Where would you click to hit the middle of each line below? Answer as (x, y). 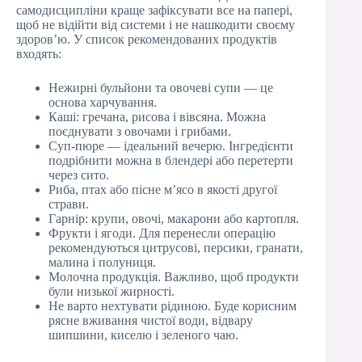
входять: (39, 53)
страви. (69, 204)
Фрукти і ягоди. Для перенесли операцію (162, 233)
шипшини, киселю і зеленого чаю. (143, 335)
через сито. (79, 175)
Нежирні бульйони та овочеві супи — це (161, 87)
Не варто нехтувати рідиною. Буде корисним (173, 305)
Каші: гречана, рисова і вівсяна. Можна (157, 116)
